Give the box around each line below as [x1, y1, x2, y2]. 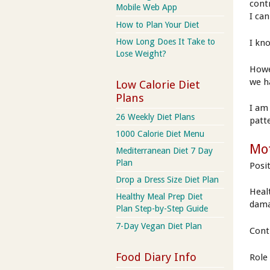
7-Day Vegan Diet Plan [116, 221, 202, 231]
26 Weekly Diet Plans [116, 111, 195, 122]
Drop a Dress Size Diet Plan [116, 175, 219, 185]
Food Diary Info [116, 251, 196, 264]
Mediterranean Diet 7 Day [116, 146, 213, 156]
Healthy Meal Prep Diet [116, 192, 202, 202]
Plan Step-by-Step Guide [116, 204, 208, 214]
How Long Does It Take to [116, 36, 215, 46]
